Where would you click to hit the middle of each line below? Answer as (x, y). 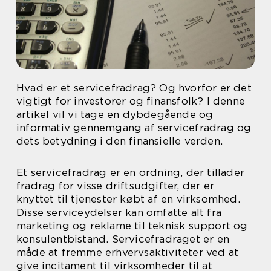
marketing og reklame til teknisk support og (132, 226)
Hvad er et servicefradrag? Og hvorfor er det (134, 88)
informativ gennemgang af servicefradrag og (134, 128)
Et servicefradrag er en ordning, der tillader (131, 172)
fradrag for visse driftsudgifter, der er (116, 186)
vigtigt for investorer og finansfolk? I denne (131, 101)
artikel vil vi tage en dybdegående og (115, 114)
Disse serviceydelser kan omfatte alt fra (119, 212)
